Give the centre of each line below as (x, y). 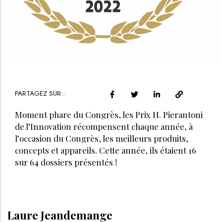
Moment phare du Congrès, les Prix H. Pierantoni (109, 114)
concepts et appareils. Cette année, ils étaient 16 (106, 150)
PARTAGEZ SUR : (40, 93)
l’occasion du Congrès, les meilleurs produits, (102, 138)
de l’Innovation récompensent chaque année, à (104, 126)
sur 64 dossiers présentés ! (66, 162)
